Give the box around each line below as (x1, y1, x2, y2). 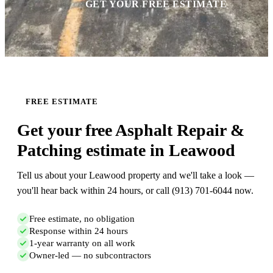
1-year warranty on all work (29, 238, 135, 248)
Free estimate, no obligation (29, 213, 135, 224)
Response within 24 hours (29, 225, 128, 236)
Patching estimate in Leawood (17, 141, 235, 160)
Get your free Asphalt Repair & (17, 121, 244, 140)
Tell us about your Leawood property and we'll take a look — (17, 170, 254, 181)
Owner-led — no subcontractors (29, 250, 151, 260)
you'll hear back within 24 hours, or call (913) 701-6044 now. (17, 185, 253, 196)
